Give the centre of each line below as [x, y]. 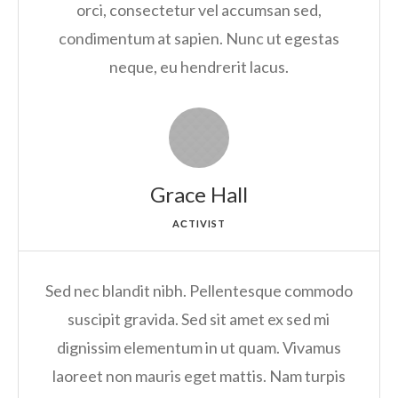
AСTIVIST [199, 224]
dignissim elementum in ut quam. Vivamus [199, 348]
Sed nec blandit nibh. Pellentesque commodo [199, 291]
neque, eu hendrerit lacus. [199, 67]
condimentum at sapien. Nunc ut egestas [199, 39]
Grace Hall [199, 195]
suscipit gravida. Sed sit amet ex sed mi [199, 319]
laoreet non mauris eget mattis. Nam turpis [199, 376]
